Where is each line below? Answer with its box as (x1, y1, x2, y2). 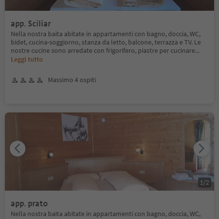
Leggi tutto (11, 55, 43, 64)
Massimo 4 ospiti (48, 75, 96, 84)
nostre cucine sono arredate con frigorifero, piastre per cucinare (11, 46, 195, 55)
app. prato (11, 198, 48, 209)
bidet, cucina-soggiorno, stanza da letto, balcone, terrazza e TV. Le (11, 38, 201, 46)
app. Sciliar (11, 19, 51, 29)
